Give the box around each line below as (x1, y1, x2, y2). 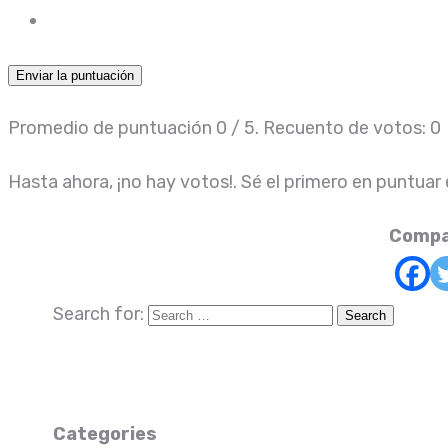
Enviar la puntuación (16, 68, 134, 84)
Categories (53, 422, 157, 445)
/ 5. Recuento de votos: (227, 117, 430, 140)
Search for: (53, 302, 144, 325)
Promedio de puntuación (8, 117, 216, 140)
